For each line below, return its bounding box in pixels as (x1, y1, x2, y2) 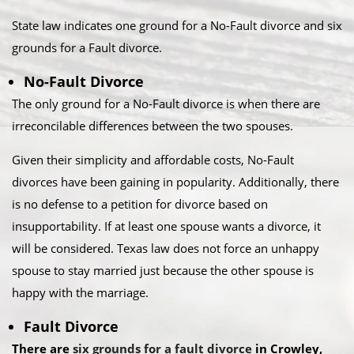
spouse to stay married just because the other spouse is (12, 262, 314, 278)
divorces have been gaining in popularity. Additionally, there (12, 174, 339, 190)
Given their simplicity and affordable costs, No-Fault (12, 152, 294, 168)
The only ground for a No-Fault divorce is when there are (12, 96, 320, 111)
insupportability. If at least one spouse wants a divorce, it (12, 218, 321, 234)
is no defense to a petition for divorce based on (12, 196, 268, 212)
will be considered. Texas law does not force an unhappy (12, 240, 319, 256)
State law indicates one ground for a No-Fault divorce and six (12, 17, 342, 33)
